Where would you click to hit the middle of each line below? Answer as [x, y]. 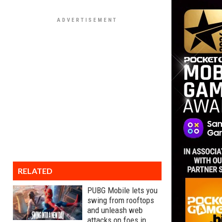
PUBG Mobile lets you [122, 190]
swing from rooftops [121, 200]
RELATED [35, 171]
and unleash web [115, 210]
